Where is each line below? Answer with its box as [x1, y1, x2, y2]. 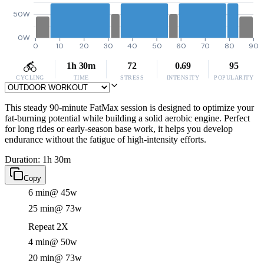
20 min [28, 253, 54, 263]
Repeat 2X [28, 222, 68, 232]
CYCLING [16, 74, 44, 81]
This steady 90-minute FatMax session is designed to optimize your [5, 103, 254, 113]
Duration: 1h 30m [5, 154, 71, 164]
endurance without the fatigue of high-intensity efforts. [5, 134, 206, 144]
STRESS [120, 74, 144, 81]
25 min [28, 203, 54, 213]
